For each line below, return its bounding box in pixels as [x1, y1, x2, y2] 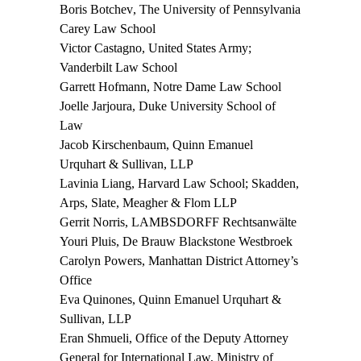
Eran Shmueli [60, 330, 129, 345]
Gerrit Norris [60, 214, 125, 229]
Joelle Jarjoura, [60, 98, 139, 113]
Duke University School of [139, 98, 276, 113]
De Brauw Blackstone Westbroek [122, 234, 293, 248]
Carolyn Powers [60, 253, 142, 268]
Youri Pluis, [60, 234, 122, 248]
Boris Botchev [60, 2, 133, 16]
